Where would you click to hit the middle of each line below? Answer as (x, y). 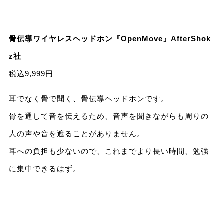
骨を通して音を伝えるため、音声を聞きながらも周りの (109, 116)
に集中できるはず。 (45, 169)
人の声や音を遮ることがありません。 (77, 134)
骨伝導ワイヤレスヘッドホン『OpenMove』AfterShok (110, 39)
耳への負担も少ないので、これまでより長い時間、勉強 (109, 151)
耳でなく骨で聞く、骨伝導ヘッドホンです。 (89, 99)
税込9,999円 (31, 74)
